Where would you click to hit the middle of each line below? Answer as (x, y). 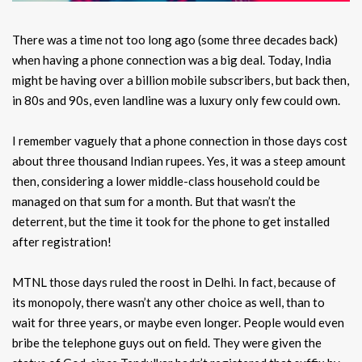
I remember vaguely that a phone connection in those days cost (180, 141)
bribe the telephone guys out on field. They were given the (167, 343)
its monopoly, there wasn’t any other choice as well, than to (168, 303)
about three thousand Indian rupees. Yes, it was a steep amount (179, 161)
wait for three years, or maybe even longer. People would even (178, 323)
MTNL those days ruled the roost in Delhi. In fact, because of (174, 282)
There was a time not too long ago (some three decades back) (175, 40)
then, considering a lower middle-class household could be (166, 181)
